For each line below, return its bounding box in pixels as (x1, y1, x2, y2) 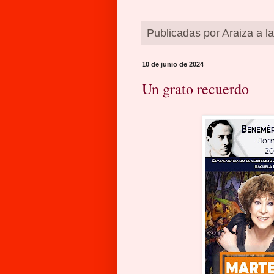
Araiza (222, 27, 253, 40)
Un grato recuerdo (142, 79, 249, 99)
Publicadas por (147, 27, 222, 40)
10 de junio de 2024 (142, 61, 204, 68)
